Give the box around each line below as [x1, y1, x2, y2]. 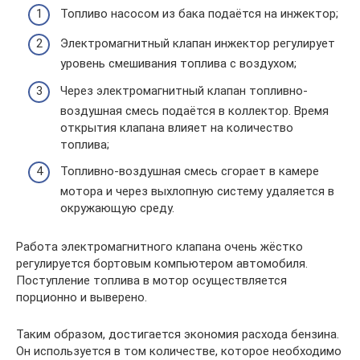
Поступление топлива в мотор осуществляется [16, 273, 287, 288]
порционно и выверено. [16, 290, 147, 305]
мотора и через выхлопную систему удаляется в [60, 184, 334, 199]
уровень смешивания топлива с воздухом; [60, 56, 297, 72]
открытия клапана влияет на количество [60, 120, 293, 135]
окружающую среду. [60, 201, 174, 216]
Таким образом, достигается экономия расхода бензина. [16, 327, 339, 342]
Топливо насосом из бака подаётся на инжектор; [60, 6, 338, 21]
